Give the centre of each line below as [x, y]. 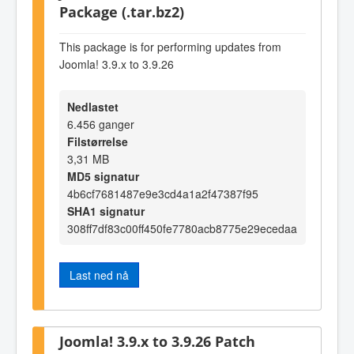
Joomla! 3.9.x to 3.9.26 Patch [157, 341]
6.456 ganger [101, 124]
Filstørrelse [98, 142]
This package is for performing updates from [170, 47]
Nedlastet [93, 107]
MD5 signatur [103, 177]
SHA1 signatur [106, 211]
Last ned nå [99, 275]
